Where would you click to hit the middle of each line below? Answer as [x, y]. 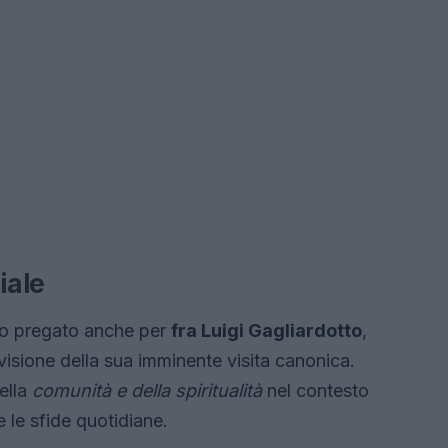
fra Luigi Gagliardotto [266, 330]
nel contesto [315, 390]
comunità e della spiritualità [147, 390]
